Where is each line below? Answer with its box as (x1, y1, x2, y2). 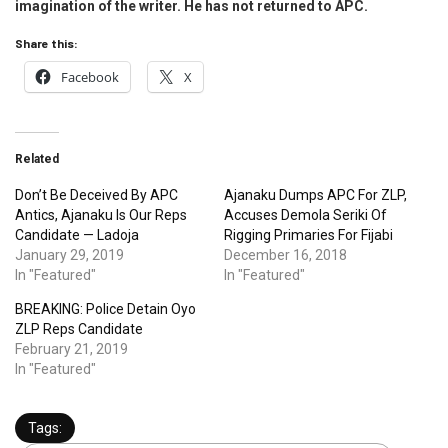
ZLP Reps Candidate (15, 321, 143, 338)
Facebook (61, 68, 119, 87)
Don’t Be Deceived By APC (15, 187, 178, 204)
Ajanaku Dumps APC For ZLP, (224, 187, 407, 204)
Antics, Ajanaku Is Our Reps (15, 207, 187, 224)
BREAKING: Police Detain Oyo (15, 301, 196, 318)
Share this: (15, 36, 78, 51)
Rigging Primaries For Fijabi (224, 227, 393, 244)
